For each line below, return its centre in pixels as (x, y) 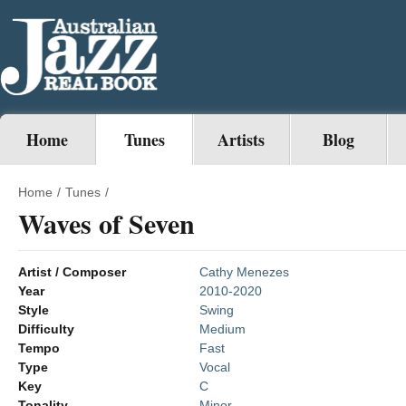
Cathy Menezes (244, 272)
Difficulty (46, 329)
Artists (242, 140)
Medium (222, 329)
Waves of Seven (106, 223)
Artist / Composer (72, 272)
